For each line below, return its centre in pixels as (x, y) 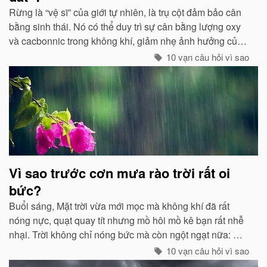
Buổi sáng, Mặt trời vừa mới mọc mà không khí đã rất (119, 206)
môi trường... (35, 69)
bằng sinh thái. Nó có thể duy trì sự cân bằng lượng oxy (125, 26)
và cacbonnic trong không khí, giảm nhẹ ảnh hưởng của (126, 41)
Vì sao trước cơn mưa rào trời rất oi (119, 173)
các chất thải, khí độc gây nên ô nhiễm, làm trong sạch (123, 55)
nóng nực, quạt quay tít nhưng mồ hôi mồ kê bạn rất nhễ (126, 220)
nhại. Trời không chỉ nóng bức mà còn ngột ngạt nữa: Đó (127, 234)
